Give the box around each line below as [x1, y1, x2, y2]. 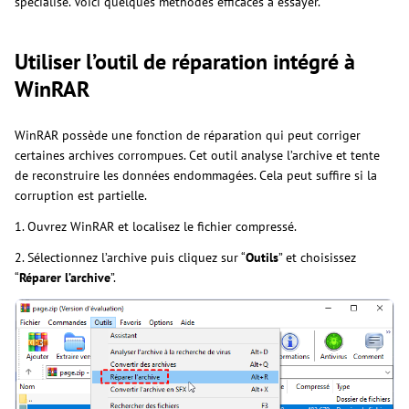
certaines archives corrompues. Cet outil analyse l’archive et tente [15, 146, 380, 163]
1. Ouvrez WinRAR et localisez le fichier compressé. [15, 217, 297, 235]
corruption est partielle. [15, 186, 147, 204]
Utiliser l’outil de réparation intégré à [15, 47, 355, 76]
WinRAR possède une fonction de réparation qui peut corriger [15, 126, 361, 143]
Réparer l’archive [19, 268, 110, 286]
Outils [246, 248, 278, 266]
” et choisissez [278, 248, 356, 266]
